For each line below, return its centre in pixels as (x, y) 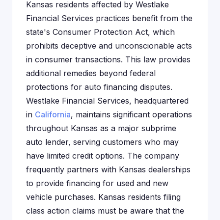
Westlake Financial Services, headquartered (107, 101)
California (53, 114)
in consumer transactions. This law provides (108, 59)
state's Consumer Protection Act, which (100, 32)
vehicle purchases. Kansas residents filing (103, 197)
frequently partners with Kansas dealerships (108, 169)
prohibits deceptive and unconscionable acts (109, 46)
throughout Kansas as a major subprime (101, 128)
